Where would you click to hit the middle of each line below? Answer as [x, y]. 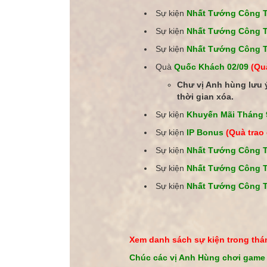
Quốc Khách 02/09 [212, 67]
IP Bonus [205, 132]
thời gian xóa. [205, 97]
